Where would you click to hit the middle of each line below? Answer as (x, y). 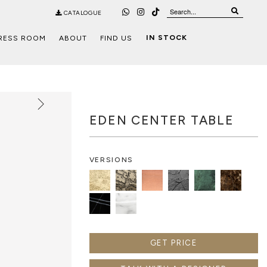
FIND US (117, 38)
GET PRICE (173, 243)
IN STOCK (166, 38)
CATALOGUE (82, 13)
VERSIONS (111, 160)
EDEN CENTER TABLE (162, 120)
